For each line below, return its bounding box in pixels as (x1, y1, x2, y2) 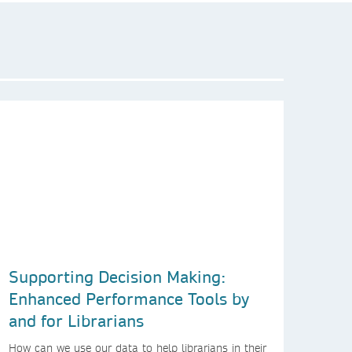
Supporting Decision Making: (9, 266, 226, 287)
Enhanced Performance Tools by (9, 288, 249, 309)
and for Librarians (9, 310, 144, 331)
